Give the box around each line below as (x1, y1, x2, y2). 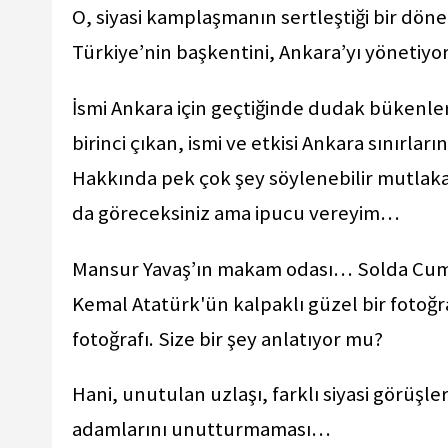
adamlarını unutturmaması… (72, 416, 335, 443)
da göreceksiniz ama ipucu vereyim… (72, 199, 404, 226)
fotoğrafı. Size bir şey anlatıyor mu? (72, 325, 387, 352)
